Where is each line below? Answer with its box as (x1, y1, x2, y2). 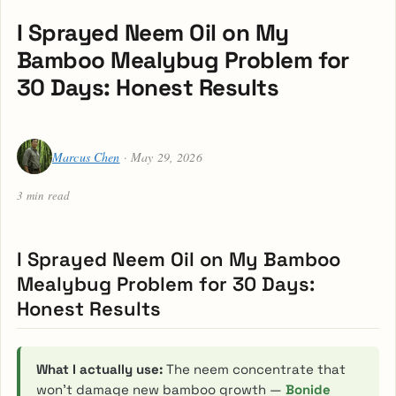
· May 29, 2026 (119, 148, 202, 165)
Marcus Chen (52, 148, 120, 165)
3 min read (17, 187, 71, 203)
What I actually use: (36, 360, 163, 377)
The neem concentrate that (163, 360, 346, 377)
